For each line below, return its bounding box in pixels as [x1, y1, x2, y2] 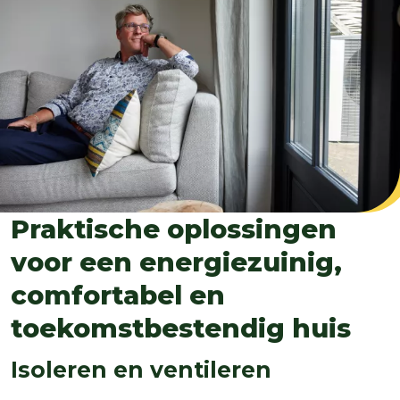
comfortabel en [11, 279, 225, 311]
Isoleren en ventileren [11, 355, 271, 383]
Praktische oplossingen [11, 212, 337, 245]
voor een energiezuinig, [11, 246, 342, 278]
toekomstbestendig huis [11, 312, 351, 344]
